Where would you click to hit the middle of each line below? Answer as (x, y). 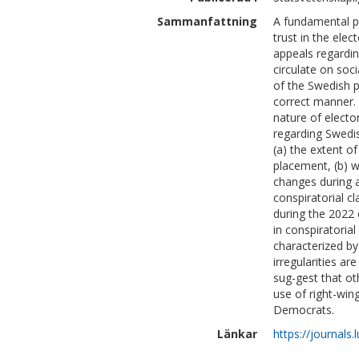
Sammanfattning (207, 21)
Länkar (237, 334)
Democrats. (304, 310)
